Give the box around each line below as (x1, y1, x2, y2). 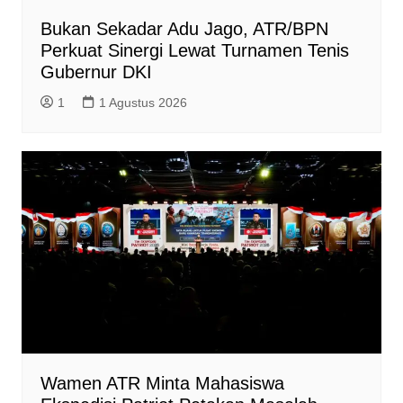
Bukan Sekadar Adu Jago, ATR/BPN (40, 18, 328, 39)
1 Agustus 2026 (98, 94, 187, 110)
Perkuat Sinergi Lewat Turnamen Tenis (40, 40, 349, 60)
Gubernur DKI (40, 61, 152, 82)
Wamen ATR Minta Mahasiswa (40, 372, 284, 393)
